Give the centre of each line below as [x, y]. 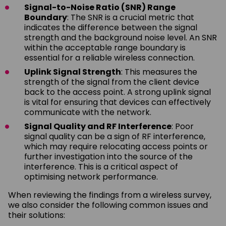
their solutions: [37, 215]
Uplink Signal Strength [73, 72]
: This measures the [159, 72]
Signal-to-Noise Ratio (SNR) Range [100, 7]
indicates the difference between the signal [111, 27]
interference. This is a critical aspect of [101, 166]
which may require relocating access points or [116, 146]
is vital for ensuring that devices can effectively [118, 102]
